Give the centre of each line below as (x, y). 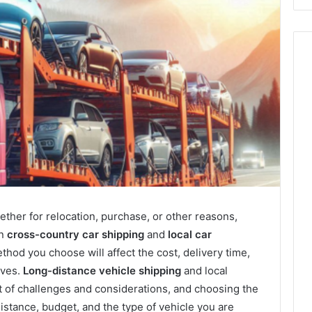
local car (190, 234)
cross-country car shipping (76, 234)
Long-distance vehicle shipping (102, 270)
